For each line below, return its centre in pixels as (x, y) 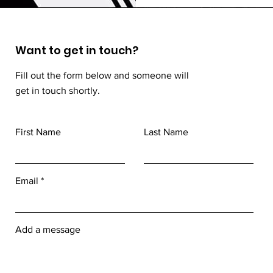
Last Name (166, 132)
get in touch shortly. (58, 90)
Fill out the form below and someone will (102, 75)
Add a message (48, 229)
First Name (38, 132)
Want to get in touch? (77, 50)
